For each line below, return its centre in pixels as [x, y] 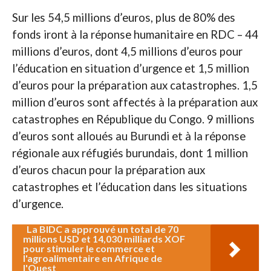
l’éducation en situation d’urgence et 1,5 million [130, 69]
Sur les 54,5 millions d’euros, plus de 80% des [123, 18]
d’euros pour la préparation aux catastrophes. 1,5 [135, 86]
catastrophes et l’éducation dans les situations [129, 187]
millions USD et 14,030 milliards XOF [104, 239]
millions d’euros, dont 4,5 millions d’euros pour [127, 52]
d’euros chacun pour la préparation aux [108, 170]
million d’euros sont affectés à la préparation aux [135, 103]
